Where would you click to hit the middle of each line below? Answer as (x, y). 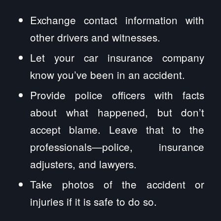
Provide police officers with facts (117, 94)
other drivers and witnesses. (95, 37)
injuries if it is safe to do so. (94, 201)
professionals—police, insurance (117, 146)
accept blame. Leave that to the (117, 129)
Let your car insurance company (117, 57)
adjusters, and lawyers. (84, 164)
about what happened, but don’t (117, 112)
